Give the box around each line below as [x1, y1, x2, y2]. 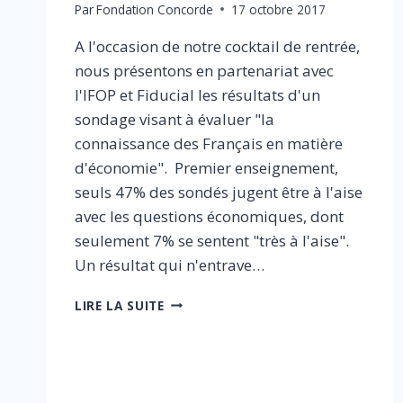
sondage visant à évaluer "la [75, 108, 274, 130]
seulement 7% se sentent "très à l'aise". [75, 229, 349, 251]
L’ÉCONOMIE [163, 348, 245, 366]
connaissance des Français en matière [75, 132, 343, 154]
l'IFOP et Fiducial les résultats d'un [75, 84, 320, 105]
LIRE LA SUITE [75, 296, 165, 314]
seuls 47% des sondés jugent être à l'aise [75, 181, 363, 202]
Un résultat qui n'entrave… [75, 254, 264, 275]
